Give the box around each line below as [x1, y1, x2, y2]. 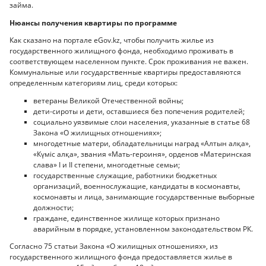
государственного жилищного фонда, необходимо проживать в [9, 46, 233, 56]
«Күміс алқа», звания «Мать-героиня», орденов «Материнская [33, 148, 251, 159]
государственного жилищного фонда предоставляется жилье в [9, 252, 232, 262]
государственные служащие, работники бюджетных [33, 170, 217, 180]
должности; [33, 202, 74, 213]
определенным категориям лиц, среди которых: [9, 78, 178, 88]
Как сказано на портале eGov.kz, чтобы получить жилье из [9, 35, 214, 46]
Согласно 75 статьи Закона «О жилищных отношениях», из [9, 241, 218, 252]
